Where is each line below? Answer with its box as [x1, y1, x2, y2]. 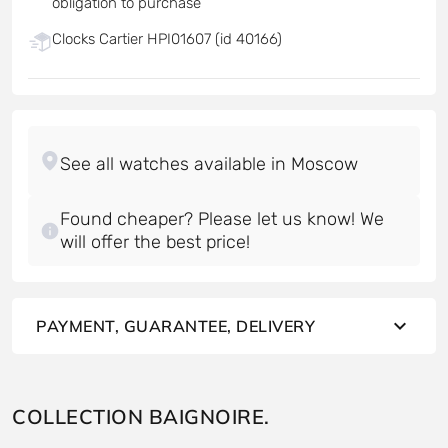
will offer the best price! [60, 230, 250, 253]
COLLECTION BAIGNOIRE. [12, 403, 270, 429]
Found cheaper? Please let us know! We [60, 207, 384, 230]
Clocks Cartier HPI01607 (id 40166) [52, 29, 282, 48]
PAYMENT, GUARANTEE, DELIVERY [36, 315, 315, 336]
